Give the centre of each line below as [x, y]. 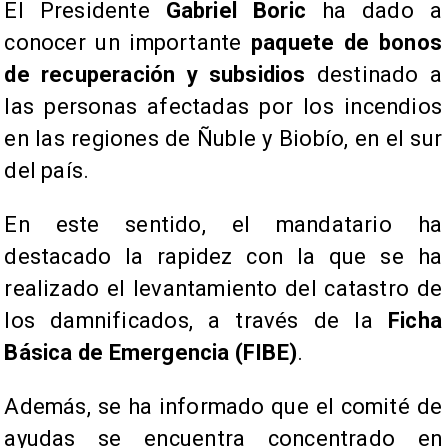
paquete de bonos [346, 42]
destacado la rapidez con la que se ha [223, 256]
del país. [47, 170]
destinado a [373, 74]
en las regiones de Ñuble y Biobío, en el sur [223, 138]
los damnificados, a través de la [196, 320]
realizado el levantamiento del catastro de [223, 288]
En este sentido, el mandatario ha [223, 224]
